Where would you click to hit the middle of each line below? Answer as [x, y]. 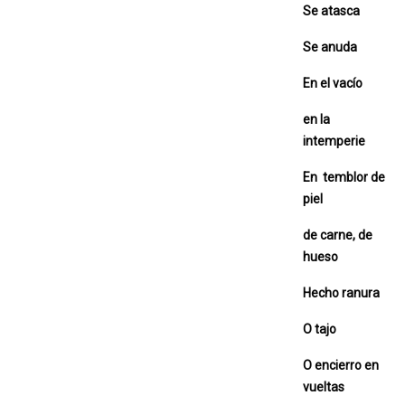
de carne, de [338, 235]
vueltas [324, 386]
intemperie [337, 141]
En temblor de [344, 177]
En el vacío [334, 83]
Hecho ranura [341, 292]
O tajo [320, 329]
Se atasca [331, 10]
